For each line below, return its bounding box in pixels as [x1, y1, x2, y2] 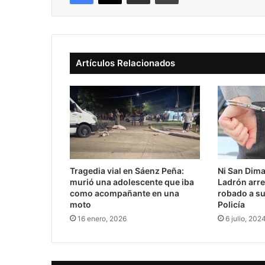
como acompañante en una [70, 188, 179, 199]
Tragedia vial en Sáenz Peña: [70, 166, 184, 176]
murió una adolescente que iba [70, 177, 194, 188]
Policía [217, 199, 245, 210]
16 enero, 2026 [77, 214, 127, 224]
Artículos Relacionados [76, 57, 175, 69]
